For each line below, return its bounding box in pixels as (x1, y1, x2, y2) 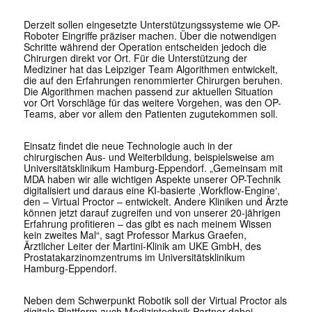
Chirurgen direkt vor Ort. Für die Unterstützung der (23, 51, 247, 65)
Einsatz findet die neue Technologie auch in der (23, 139, 233, 153)
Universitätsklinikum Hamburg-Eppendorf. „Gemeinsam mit (23, 161, 283, 175)
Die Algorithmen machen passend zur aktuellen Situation (23, 84, 273, 99)
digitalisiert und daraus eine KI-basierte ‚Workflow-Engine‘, (23, 183, 280, 198)
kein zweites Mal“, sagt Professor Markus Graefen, (23, 228, 247, 242)
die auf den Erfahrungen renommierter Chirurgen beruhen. (23, 73, 283, 88)
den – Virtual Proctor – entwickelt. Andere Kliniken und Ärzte (23, 194, 288, 209)
